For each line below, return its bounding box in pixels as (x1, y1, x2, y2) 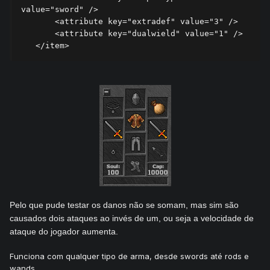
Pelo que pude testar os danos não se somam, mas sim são (10, 199, 239, 210)
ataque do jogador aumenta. (10, 226, 118, 236)
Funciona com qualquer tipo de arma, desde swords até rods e (10, 251, 249, 261)
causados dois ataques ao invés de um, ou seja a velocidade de (10, 213, 254, 223)
